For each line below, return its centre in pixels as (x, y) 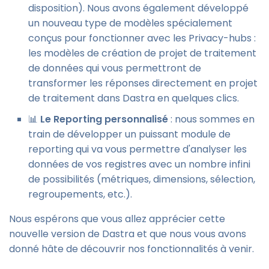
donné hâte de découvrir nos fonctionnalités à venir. (131, 249)
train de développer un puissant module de (129, 134)
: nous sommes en (211, 119)
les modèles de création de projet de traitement (142, 53)
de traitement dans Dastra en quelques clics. (134, 98)
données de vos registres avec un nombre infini (139, 165)
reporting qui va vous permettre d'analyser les (138, 150)
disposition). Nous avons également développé (138, 8)
